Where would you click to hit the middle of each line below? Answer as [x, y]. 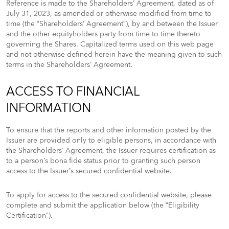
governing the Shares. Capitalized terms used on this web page [110, 44]
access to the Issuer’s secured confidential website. [89, 171]
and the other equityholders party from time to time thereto [103, 34]
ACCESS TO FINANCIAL [73, 92]
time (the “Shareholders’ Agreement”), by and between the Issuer [112, 24]
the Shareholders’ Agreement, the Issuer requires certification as [111, 151]
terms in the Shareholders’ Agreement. [69, 65]
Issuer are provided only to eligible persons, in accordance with [111, 140]
